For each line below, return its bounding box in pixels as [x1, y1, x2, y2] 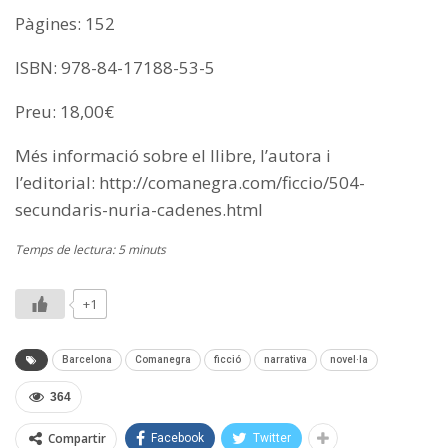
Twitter [253, 431, 291, 446]
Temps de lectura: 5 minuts [15, 241, 166, 259]
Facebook [151, 431, 204, 446]
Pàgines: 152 [15, 12, 115, 36]
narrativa [264, 354, 307, 366]
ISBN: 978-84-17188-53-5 [15, 56, 215, 80]
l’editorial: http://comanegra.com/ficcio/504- [15, 171, 365, 195]
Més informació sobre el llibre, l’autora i [15, 144, 331, 168]
